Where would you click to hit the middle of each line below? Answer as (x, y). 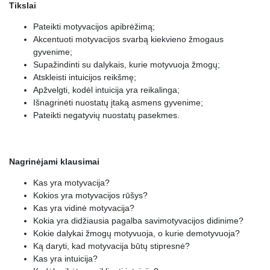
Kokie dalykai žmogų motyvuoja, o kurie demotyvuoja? (137, 233)
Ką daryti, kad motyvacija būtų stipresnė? (111, 246)
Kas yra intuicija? (65, 259)
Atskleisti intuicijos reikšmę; (85, 77)
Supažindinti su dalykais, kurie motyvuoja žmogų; (127, 64)
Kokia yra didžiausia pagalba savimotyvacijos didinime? (138, 221)
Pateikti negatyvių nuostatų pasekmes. (106, 115)
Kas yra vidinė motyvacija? (84, 208)
